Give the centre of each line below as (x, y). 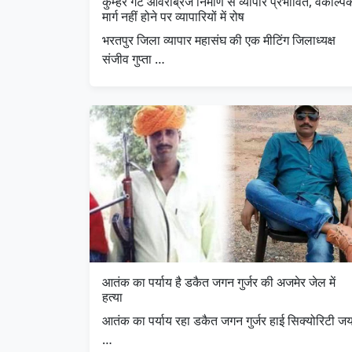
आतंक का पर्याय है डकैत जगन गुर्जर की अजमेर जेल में (219, 282)
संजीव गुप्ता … (134, 59)
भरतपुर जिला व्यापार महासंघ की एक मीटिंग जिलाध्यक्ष (219, 40)
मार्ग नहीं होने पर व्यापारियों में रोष (173, 17)
